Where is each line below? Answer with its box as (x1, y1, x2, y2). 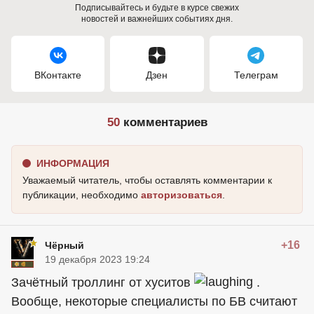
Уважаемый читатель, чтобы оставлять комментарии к (22, 175, 272, 186)
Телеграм (233, 69, 278, 81)
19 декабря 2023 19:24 (45, 254, 150, 266)
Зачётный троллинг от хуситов (11, 275, 194, 290)
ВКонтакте (34, 69, 82, 81)
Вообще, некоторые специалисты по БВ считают (11, 294, 297, 309)
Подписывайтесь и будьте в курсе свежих (75, 3, 239, 13)
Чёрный (45, 240, 84, 252)
